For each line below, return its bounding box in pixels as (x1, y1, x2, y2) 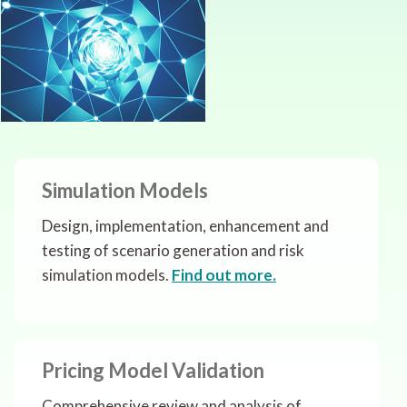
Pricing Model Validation (42, 358, 264, 383)
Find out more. (172, 265, 276, 285)
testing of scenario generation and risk (42, 241, 304, 261)
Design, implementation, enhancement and (42, 216, 329, 236)
